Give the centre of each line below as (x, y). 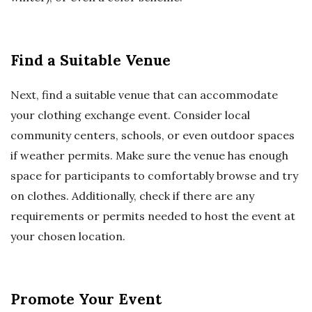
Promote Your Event (86, 299)
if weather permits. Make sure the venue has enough (149, 156)
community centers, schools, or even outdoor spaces (153, 135)
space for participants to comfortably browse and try (154, 176)
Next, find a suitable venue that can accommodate (144, 95)
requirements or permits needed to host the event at (153, 216)
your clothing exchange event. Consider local (130, 115)
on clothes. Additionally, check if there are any (132, 196)
